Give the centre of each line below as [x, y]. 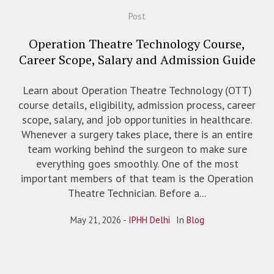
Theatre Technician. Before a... [137, 193]
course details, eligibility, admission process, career [137, 105]
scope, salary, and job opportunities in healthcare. [137, 119]
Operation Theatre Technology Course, [137, 43]
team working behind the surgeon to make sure [137, 149]
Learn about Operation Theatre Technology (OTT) [137, 90]
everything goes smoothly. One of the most [137, 163]
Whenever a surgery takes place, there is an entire [137, 134]
